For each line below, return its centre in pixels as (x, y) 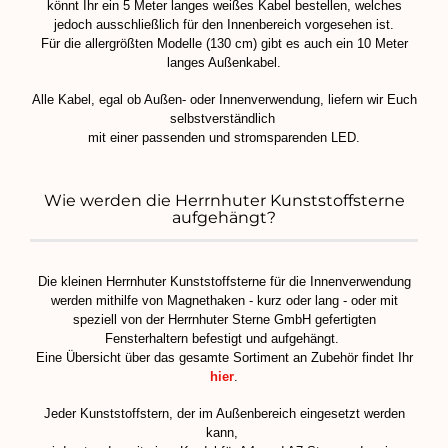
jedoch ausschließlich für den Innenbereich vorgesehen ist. (224, 24)
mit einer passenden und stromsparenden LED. (224, 137)
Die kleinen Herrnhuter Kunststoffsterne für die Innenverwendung (224, 281)
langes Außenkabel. (224, 62)
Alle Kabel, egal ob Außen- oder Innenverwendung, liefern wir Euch (224, 99)
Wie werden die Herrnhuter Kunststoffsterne (224, 200)
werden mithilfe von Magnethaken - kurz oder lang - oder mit (224, 300)
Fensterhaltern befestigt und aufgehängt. (224, 338)
